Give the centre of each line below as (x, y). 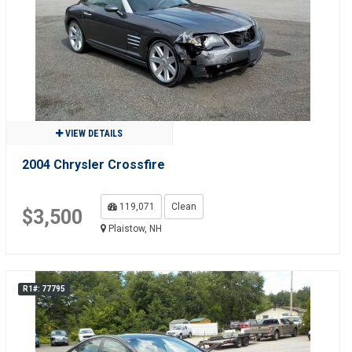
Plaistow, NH (134, 229)
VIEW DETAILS (92, 134)
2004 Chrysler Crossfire (93, 165)
